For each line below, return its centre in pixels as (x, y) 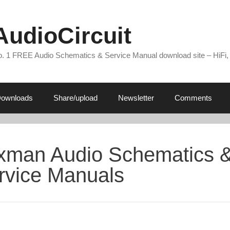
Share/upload (75, 98)
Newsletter (136, 98)
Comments (193, 98)
